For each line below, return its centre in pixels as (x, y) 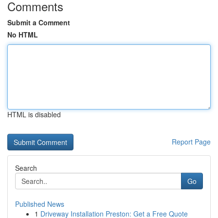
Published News (40, 204)
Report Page (191, 142)
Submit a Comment (39, 22)
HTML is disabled (34, 114)
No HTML (23, 35)
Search (26, 168)
